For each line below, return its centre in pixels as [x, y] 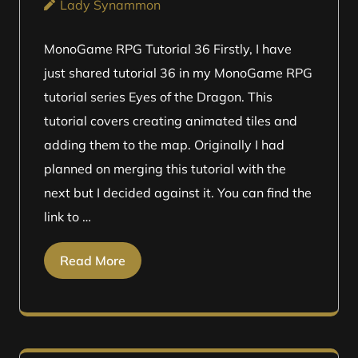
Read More [93, 261]
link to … [68, 217]
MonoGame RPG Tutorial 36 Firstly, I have [168, 49]
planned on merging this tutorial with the [165, 169]
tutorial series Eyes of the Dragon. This [158, 97]
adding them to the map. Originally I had [164, 145]
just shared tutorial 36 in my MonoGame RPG [178, 73]
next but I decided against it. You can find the [178, 193]
